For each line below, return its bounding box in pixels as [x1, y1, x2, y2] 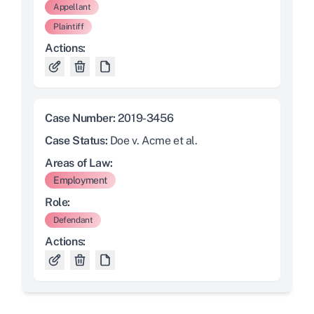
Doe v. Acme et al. [109, 134, 198, 148]
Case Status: [45, 134, 110, 148]
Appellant [53, 2, 91, 13]
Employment [53, 175, 107, 186]
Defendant [53, 215, 93, 226]
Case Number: [45, 111, 118, 125]
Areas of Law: [45, 156, 113, 170]
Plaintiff [53, 22, 84, 32]
